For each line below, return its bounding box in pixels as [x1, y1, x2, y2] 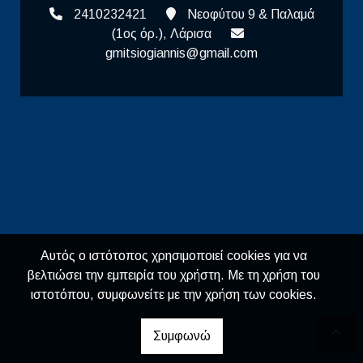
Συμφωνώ [152, 329, 211, 343]
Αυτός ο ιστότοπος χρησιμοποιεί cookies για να [40, 249, 307, 263]
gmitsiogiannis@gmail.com [105, 46, 258, 60]
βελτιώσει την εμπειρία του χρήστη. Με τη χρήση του [27, 268, 320, 282]
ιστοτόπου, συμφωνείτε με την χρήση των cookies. [30, 288, 317, 301]
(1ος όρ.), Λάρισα [111, 27, 211, 41]
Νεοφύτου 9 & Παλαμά [186, 7, 314, 21]
